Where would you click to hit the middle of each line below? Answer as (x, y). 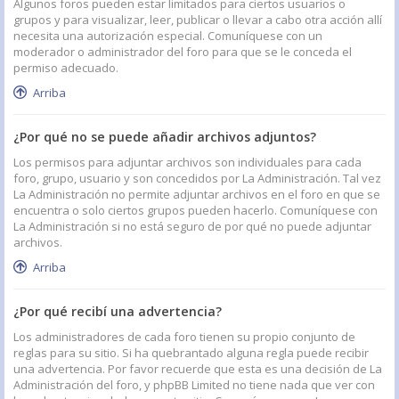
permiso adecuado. (66, 68)
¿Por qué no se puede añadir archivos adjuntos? (165, 137)
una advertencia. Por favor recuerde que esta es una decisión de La (198, 369)
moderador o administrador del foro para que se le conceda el (183, 52)
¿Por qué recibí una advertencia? (118, 312)
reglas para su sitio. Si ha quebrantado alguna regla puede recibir (191, 353)
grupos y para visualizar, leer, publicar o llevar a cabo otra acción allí (198, 20)
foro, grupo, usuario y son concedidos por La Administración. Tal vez (197, 179)
